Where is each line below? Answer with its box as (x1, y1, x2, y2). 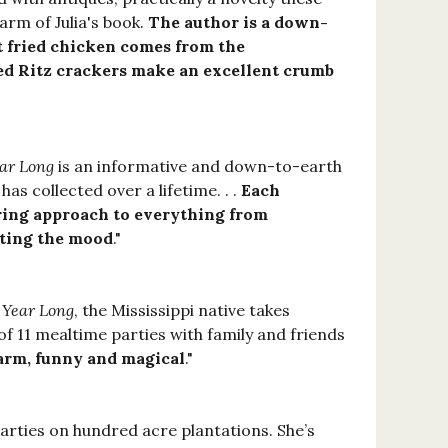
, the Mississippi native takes (74, 300, 290, 321)
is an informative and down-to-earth (54, 156, 342, 177)
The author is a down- (148, 12, 328, 33)
